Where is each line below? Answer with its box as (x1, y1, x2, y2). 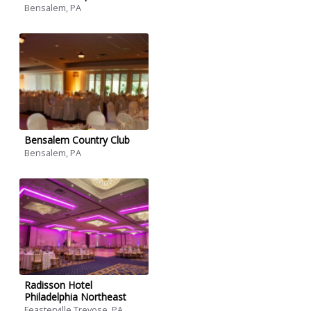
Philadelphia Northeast (24, 290, 126, 304)
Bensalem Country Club (24, 133, 130, 147)
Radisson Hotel (24, 278, 92, 292)
